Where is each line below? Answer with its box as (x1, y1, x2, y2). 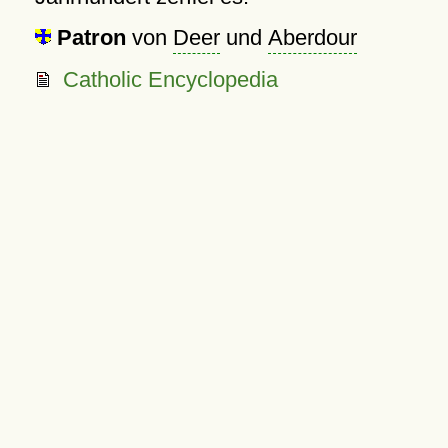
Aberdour (267, 25, 357, 50)
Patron (56, 25, 126, 50)
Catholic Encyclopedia (62, 67, 278, 92)
